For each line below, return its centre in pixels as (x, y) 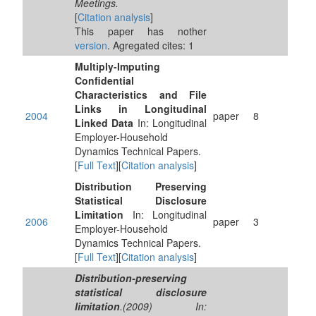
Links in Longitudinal (141, 109)
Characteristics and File (141, 95)
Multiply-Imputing (117, 66)
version (91, 45)
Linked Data (104, 123)
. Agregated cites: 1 (151, 45)
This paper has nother (141, 31)
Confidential (104, 80)
